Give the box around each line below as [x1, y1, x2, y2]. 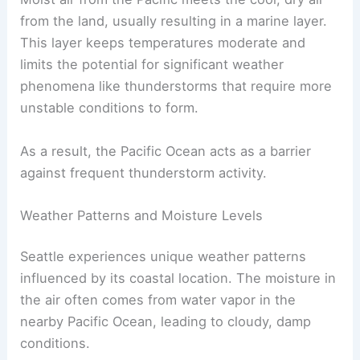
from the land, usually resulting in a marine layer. [20, 13, 328, 30]
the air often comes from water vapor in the [20, 292, 297, 309]
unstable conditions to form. [20, 100, 199, 117]
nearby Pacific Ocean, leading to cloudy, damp [20, 313, 312, 330]
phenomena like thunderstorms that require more [20, 78, 333, 95]
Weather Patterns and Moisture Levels [20, 207, 264, 223]
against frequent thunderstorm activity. [20, 164, 268, 181]
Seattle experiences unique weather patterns [20, 248, 307, 265]
